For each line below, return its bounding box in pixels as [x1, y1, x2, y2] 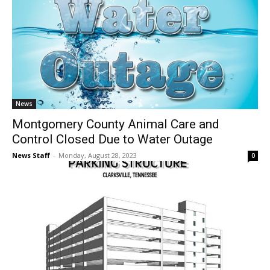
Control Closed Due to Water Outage [12, 132, 213, 147]
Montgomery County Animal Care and [12, 117, 219, 132]
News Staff [12, 151, 50, 160]
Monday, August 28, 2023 [58, 151, 137, 160]
